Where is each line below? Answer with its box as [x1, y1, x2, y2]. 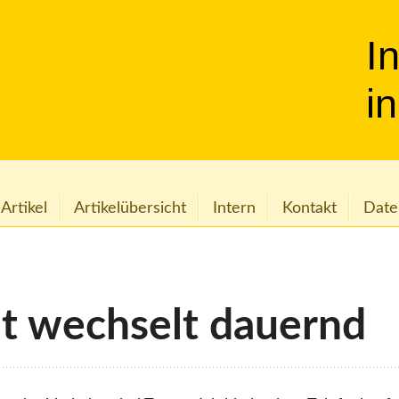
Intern [212, 199, 256, 216]
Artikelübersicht [74, 199, 187, 216]
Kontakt [281, 199, 337, 216]
